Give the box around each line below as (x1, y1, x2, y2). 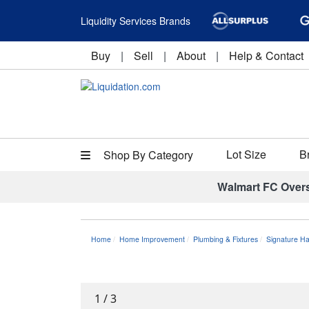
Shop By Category (101, 147, 193, 163)
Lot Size (226, 146, 266, 162)
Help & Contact (229, 48, 303, 63)
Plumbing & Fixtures (193, 234, 258, 244)
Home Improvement (119, 234, 185, 244)
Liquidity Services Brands (81, 14, 190, 28)
